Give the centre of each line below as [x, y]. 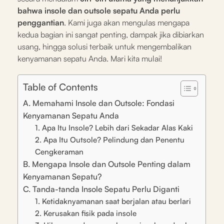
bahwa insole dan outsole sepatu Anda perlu [99, 10]
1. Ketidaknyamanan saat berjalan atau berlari [113, 201]
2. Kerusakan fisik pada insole [86, 213]
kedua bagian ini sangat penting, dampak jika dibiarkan [111, 34]
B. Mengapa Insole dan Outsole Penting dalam [107, 164]
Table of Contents [60, 87]
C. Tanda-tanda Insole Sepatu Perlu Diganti [101, 189]
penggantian [41, 22]
